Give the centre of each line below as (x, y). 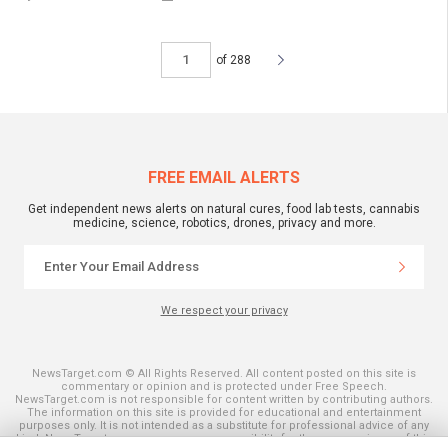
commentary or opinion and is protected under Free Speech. (224, 386)
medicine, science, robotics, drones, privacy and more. (224, 222)
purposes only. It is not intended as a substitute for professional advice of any (224, 425)
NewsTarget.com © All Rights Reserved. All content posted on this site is (224, 373)
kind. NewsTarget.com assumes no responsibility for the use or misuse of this (224, 438)
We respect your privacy (224, 310)
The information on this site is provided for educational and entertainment (224, 412)
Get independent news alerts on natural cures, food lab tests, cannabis (224, 208)
